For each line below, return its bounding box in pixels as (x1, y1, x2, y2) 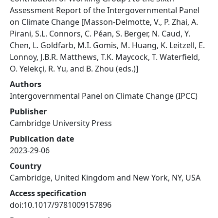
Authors (10, 79, 41, 90)
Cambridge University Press (10, 118, 112, 128)
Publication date (10, 133, 74, 144)
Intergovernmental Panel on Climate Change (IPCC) (10, 91, 198, 101)
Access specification (10, 188, 87, 199)
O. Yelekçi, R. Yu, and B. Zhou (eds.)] (10, 63, 138, 74)
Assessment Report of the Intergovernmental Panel (10, 5, 200, 16)
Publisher (10, 106, 47, 117)
